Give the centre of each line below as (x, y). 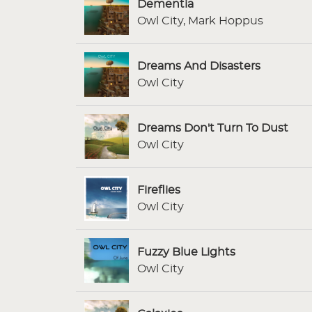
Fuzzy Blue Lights (186, 252)
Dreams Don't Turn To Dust (213, 128)
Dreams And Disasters (199, 66)
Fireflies (159, 190)
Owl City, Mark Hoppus (200, 21)
